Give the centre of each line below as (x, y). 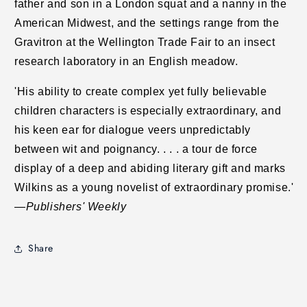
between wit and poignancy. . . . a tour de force (136, 149)
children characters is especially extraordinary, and (148, 110)
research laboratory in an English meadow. (126, 61)
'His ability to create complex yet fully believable (141, 91)
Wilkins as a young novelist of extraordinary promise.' (154, 187)
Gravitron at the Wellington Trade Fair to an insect (145, 42)
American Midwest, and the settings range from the (147, 23)
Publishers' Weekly (76, 206)
